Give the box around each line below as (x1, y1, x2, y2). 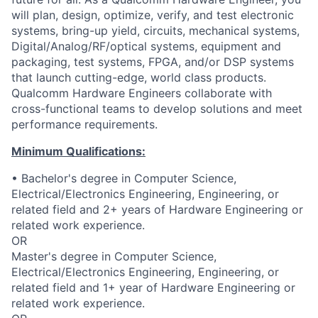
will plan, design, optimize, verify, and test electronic (11, 7, 294, 22)
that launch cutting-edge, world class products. (11, 70, 266, 84)
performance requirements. (11, 116, 158, 131)
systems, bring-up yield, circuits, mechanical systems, (11, 23, 300, 38)
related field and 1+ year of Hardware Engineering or (11, 280, 295, 295)
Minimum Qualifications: (11, 143, 146, 158)
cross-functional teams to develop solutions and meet (11, 101, 302, 116)
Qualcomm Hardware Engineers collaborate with (11, 85, 272, 100)
